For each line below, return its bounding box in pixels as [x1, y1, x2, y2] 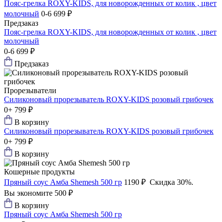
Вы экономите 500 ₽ [4, 189, 73, 198]
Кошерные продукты [4, 167, 75, 176]
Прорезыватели [4, 86, 56, 95]
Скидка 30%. [150, 178, 193, 187]
